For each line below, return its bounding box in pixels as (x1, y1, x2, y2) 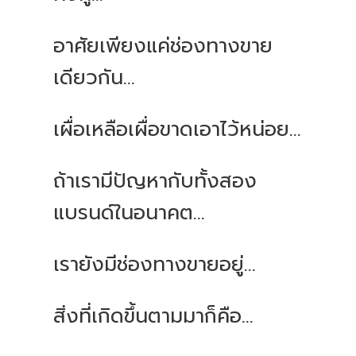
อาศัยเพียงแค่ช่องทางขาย (53, 31, 273, 62)
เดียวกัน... (53, 63, 136, 94)
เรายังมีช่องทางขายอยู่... (53, 250, 257, 281)
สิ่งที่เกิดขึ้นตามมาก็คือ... (53, 301, 254, 332)
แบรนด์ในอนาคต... (53, 198, 206, 229)
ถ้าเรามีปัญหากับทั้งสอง (53, 166, 257, 197)
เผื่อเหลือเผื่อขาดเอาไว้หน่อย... (53, 114, 302, 145)
